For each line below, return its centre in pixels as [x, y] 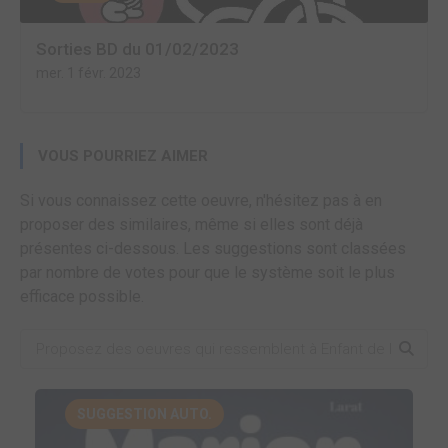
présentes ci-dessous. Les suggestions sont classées [213, 248]
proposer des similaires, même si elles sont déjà [191, 224]
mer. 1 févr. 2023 [88, 73]
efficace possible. [82, 296]
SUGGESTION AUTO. [144, 414]
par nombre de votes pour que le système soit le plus [207, 272]
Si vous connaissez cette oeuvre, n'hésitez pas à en [201, 200]
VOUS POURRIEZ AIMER [123, 156]
